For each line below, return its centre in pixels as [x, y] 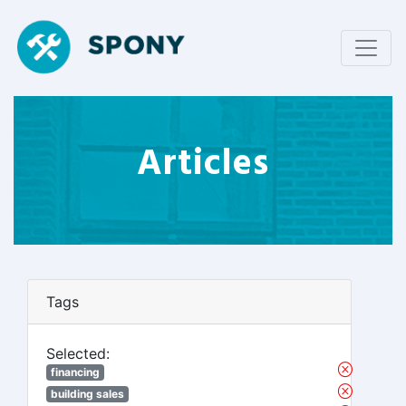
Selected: [78, 353]
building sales [87, 394]
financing [75, 372]
